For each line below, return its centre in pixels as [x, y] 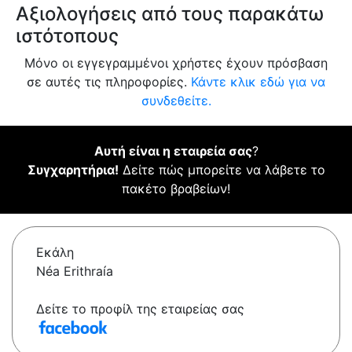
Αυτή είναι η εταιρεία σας [173, 151]
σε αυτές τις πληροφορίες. [109, 82]
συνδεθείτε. [176, 101]
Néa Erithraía [75, 271]
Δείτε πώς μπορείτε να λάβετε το [222, 170]
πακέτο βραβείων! [176, 189]
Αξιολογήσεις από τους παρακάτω [170, 14]
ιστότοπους [67, 36]
